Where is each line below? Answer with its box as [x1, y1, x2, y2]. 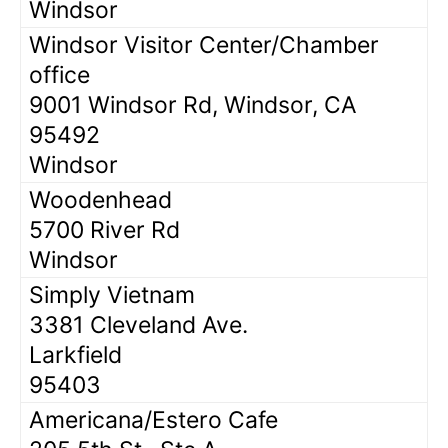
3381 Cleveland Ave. [29, 310, 248, 339]
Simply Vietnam [29, 280, 195, 309]
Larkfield [29, 340, 122, 369]
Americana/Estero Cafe [29, 405, 278, 434]
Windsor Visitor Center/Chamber [29, 30, 379, 59]
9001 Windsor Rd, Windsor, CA [29, 90, 357, 119]
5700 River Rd [29, 215, 180, 244]
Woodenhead [29, 185, 172, 214]
